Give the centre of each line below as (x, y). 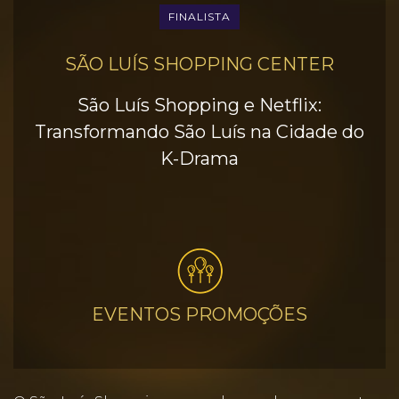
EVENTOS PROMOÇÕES (199, 314)
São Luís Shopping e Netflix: (199, 105)
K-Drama (199, 159)
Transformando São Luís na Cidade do (199, 132)
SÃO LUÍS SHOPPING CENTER (199, 64)
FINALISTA (199, 16)
